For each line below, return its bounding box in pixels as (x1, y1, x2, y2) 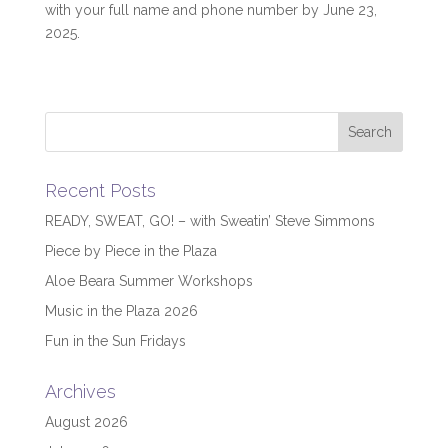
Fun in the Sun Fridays (44, 332, 186, 349)
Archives (44, 380, 116, 402)
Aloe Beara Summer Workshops (44, 272, 253, 289)
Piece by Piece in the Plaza (44, 242, 217, 259)
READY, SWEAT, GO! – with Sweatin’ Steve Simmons (44, 212, 375, 229)
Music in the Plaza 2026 (44, 302, 198, 319)
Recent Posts (44, 179, 156, 201)
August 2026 (44, 413, 128, 430)
